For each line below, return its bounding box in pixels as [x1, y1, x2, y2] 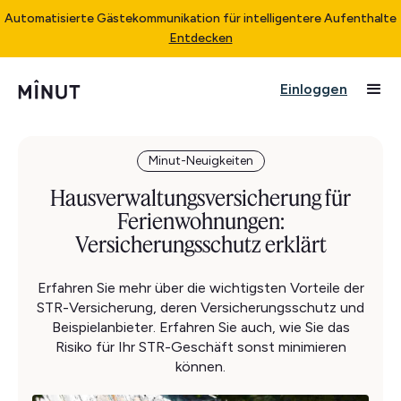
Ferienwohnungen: [116, 208, 285, 235]
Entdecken [168, 30, 233, 46]
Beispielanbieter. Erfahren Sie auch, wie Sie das [51, 319, 350, 336]
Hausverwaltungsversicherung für [50, 184, 351, 211]
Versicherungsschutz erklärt [74, 231, 327, 258]
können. [175, 358, 226, 375]
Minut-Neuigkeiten [148, 153, 253, 168]
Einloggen [280, 81, 347, 98]
